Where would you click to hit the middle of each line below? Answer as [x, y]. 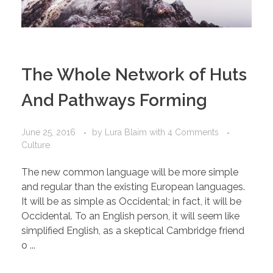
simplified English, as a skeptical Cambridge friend [133, 231]
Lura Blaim [127, 133]
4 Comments [193, 133]
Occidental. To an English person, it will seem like [130, 216]
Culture [36, 145]
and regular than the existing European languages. [133, 187]
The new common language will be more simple [130, 172]
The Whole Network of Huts [134, 75]
